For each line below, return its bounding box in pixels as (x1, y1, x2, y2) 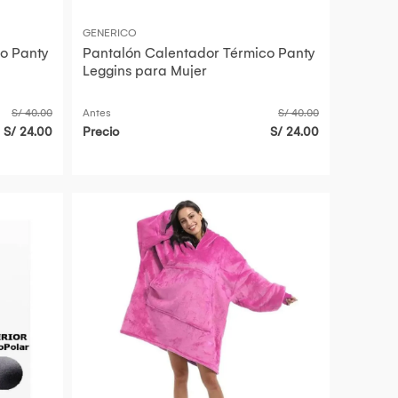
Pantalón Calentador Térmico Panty (83, 44, 315, 62)
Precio (83, 124, 119, 140)
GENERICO (83, 27, 137, 40)
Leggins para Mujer (83, 62, 207, 80)
